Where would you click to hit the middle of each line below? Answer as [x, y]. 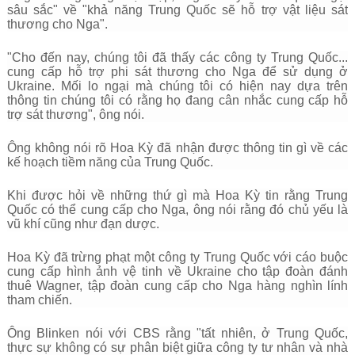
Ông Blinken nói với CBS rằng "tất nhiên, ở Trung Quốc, [177, 333]
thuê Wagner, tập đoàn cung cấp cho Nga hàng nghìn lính [177, 286]
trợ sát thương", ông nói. [75, 115]
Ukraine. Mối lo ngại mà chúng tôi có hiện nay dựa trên [177, 86]
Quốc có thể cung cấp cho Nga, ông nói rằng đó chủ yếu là [177, 210]
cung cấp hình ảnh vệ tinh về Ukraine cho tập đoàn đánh [177, 271]
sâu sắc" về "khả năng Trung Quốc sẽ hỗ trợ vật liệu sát [177, 10]
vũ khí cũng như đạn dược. [83, 224]
